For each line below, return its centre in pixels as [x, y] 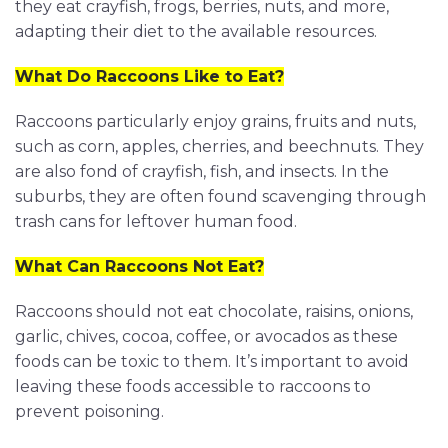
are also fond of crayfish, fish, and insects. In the [202, 172]
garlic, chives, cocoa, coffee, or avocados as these [206, 337]
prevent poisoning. [89, 412]
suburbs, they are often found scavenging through [220, 197]
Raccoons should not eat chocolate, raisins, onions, [214, 312]
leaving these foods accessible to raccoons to [193, 387]
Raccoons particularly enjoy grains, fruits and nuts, [215, 122]
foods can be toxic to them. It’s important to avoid [212, 362]
